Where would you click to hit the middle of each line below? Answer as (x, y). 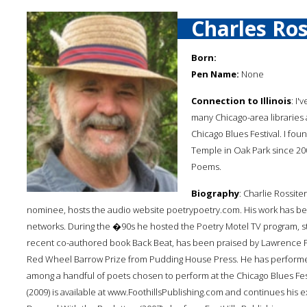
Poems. (206, 167)
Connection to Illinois (241, 101)
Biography (215, 193)
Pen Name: (215, 74)
